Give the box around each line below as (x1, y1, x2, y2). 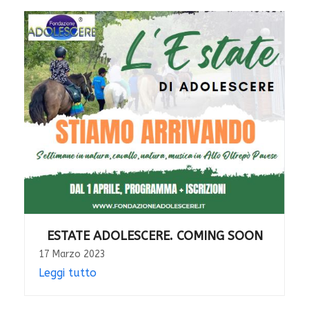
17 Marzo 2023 (38, 248, 106, 260)
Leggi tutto (38, 266, 97, 279)
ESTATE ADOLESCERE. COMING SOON (46, 228, 263, 243)
